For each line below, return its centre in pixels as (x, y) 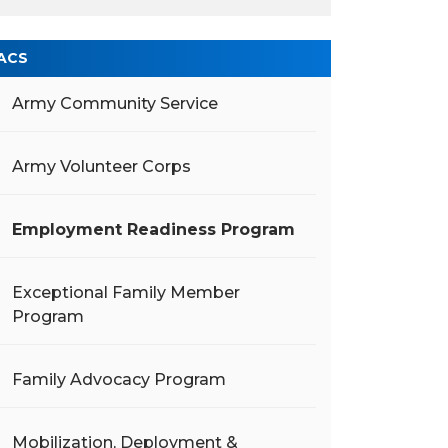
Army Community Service (115, 103)
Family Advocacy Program (119, 379)
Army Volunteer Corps (101, 166)
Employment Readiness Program (153, 229)
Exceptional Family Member (126, 292)
